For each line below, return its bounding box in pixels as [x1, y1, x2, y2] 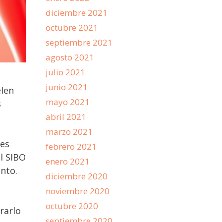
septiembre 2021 [46, 37, 112, 48]
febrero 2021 [46, 141, 97, 152]
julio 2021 [46, 66, 85, 78]
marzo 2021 [46, 126, 93, 137]
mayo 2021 [46, 96, 90, 108]
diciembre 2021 [46, 7, 108, 18]
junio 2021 [46, 81, 88, 93]
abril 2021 [46, 111, 86, 122]
